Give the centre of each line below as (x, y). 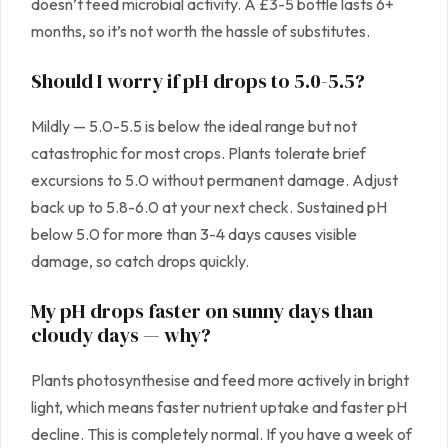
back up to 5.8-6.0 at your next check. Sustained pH (209, 207)
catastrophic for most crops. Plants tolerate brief (198, 153)
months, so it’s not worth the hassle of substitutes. (200, 31)
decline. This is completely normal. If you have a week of (221, 434)
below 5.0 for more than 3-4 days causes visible (194, 234)
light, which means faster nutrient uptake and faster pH (219, 407)
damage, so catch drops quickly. (140, 261)
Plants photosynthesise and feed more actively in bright (220, 380)
